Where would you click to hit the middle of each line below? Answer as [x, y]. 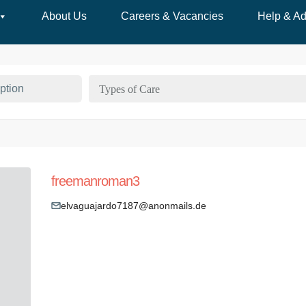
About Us [64, 16]
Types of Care [129, 89]
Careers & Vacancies [172, 16]
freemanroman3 [95, 181]
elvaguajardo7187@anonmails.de [133, 206]
